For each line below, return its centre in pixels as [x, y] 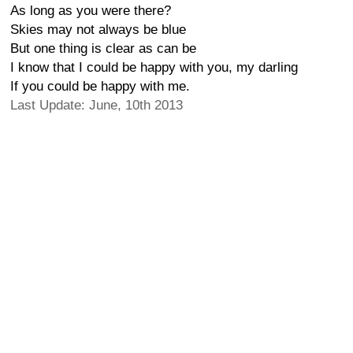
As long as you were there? [91, 11]
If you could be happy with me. [100, 86]
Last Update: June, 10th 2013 [97, 105]
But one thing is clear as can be [103, 48]
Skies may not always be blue [98, 30]
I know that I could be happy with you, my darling [154, 67]
